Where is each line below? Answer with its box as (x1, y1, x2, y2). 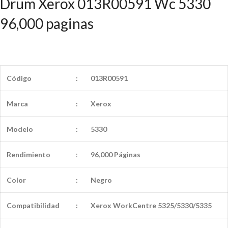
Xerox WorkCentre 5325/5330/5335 (91, 201, 212, 210)
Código (7, 74, 32, 82)
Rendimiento (7, 150, 50, 159)
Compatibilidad (7, 201, 60, 210)
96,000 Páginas (91, 150, 140, 159)
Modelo (7, 125, 33, 133)
